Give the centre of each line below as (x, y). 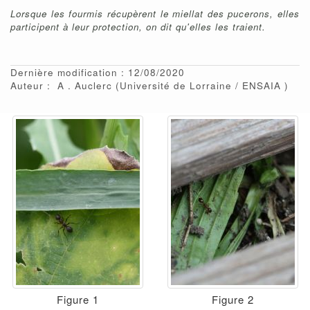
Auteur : (30, 86)
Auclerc (95, 86)
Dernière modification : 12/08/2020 (98, 73)
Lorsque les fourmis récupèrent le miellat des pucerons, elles (155, 14)
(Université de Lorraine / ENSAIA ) (202, 86)
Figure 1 (77, 300)
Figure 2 (232, 300)
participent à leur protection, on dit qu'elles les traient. (138, 27)
